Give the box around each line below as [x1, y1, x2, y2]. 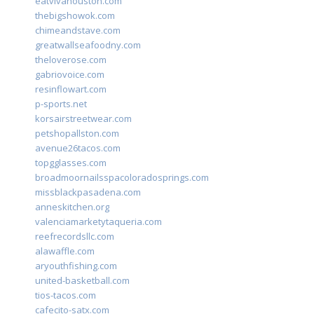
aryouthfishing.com [35, 259, 117, 273]
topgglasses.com [35, 156, 107, 170]
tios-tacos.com [35, 289, 96, 302]
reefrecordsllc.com [35, 230, 114, 243]
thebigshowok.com [35, 9, 115, 22]
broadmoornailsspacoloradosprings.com [35, 171, 209, 184]
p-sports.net [35, 97, 87, 111]
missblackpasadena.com [35, 186, 141, 199]
